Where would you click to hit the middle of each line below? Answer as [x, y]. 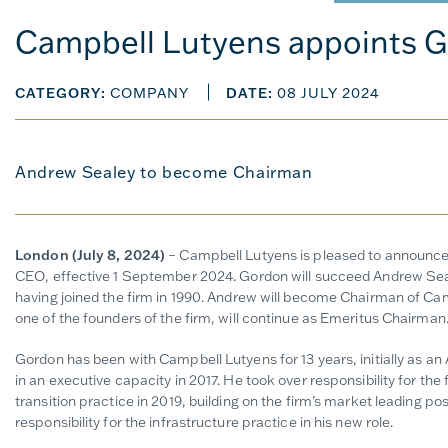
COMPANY [149, 92]
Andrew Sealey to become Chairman [164, 171]
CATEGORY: [60, 92]
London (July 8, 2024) [90, 255]
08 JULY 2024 [328, 92]
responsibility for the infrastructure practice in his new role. [207, 422]
